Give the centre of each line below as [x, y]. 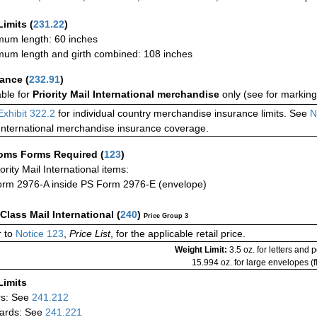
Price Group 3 [166, 216]
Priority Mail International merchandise [127, 94]
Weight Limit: [202, 250]
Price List [90, 234]
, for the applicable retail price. [178, 234]
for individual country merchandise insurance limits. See [181, 114]
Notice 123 [38, 234]
